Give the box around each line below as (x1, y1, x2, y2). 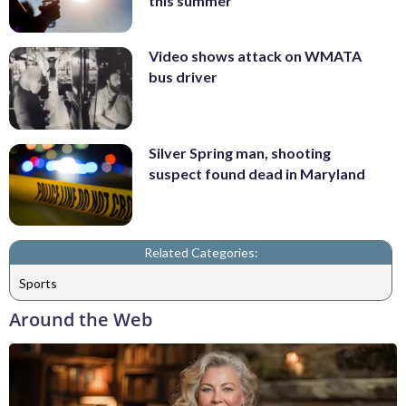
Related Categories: (143, 245, 258, 261)
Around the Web (9, 307, 152, 333)
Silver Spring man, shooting (149, 143, 331, 161)
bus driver (149, 68, 217, 86)
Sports (19, 275, 57, 291)
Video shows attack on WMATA (149, 47, 362, 65)
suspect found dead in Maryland (149, 164, 365, 182)
